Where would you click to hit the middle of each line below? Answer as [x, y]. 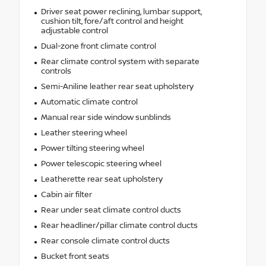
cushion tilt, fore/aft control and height [112, 21]
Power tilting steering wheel [92, 148]
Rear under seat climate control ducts [111, 210]
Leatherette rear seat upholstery [102, 179]
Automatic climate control [89, 102]
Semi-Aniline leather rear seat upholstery [117, 86]
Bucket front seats [75, 256]
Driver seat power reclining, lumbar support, [121, 12]
